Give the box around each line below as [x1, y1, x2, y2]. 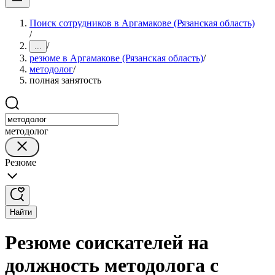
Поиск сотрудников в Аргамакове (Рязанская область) [29, 18, 255, 28]
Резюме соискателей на [5, 231, 209, 254]
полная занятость [29, 75, 101, 85]
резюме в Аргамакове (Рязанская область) [29, 53, 203, 63]
